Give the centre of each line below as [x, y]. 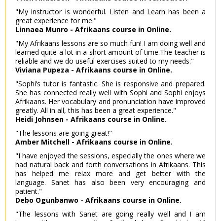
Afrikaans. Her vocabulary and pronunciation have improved [110, 102]
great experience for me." [56, 21]
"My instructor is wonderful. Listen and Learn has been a [110, 12]
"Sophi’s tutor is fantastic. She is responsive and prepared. [110, 84]
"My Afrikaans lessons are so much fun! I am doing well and [110, 43]
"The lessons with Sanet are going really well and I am [110, 214]
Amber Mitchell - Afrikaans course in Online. [94, 142]
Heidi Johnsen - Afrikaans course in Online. [91, 119]
